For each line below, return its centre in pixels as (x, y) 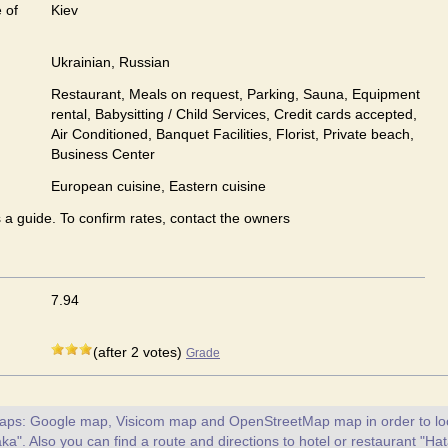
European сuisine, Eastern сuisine (158, 186)
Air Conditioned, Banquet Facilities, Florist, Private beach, (232, 134)
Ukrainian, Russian (110, 62)
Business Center (103, 154)
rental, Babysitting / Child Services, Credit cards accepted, (234, 114)
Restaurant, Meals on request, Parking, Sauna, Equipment (235, 94)
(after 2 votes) (139, 352)
